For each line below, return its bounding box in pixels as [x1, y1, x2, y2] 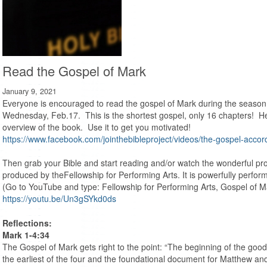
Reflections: [2, 217, 52, 229]
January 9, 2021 [2, 86, 57, 97]
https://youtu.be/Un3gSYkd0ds [2, 193, 116, 205]
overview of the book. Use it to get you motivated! [2, 121, 191, 133]
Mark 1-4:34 [2, 229, 49, 241]
